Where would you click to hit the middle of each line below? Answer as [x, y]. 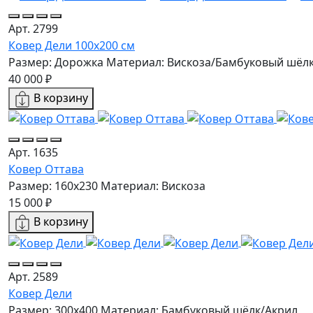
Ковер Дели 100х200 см [72, 45]
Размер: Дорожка [56, 62]
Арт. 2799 [33, 28]
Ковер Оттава [46, 169]
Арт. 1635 [33, 153]
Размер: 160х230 [53, 186]
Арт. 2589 [33, 276]
